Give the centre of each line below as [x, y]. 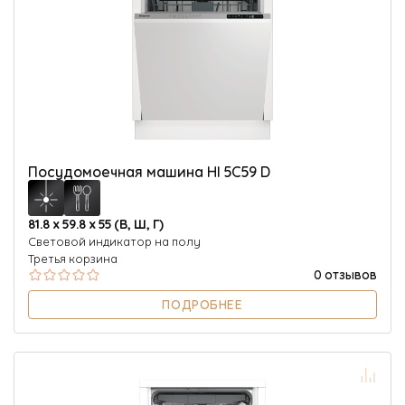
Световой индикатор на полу [114, 240]
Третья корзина [73, 258]
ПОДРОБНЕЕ [202, 304]
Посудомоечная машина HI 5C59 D [149, 170]
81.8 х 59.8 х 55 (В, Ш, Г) [96, 222]
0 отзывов [345, 273]
